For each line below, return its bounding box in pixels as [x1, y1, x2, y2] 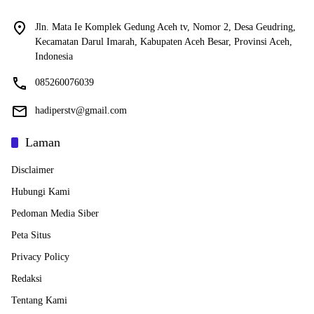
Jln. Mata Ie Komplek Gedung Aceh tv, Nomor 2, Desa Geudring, [35, 21, 296, 32]
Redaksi [11, 273, 42, 284]
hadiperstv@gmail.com [35, 104, 127, 116]
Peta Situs [11, 229, 50, 240]
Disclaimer [11, 164, 54, 175]
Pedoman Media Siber [11, 207, 99, 219]
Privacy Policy [11, 251, 69, 262]
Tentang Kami [11, 294, 67, 306]
